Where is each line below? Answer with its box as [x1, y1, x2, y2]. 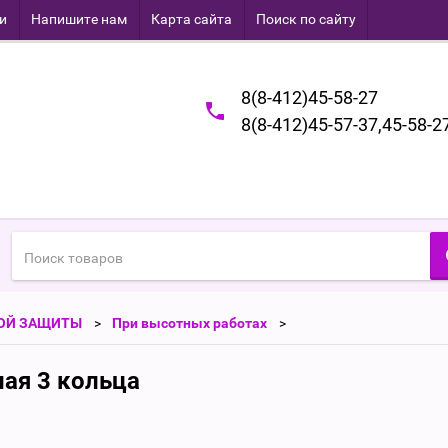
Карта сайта [151, 11, 232, 27]
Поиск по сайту [256, 11, 356, 27]
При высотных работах [112, 315, 267, 331]
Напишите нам [31, 11, 127, 27]
